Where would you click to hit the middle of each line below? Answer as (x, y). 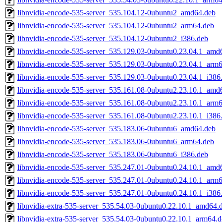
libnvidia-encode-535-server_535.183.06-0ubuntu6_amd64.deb (116, 129)
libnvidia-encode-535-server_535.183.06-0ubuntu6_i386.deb (113, 155)
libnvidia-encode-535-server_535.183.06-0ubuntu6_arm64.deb (116, 142)
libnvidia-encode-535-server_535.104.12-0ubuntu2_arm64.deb (116, 26)
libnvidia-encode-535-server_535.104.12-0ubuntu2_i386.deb (113, 39)
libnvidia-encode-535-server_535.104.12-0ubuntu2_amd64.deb (116, 13)
